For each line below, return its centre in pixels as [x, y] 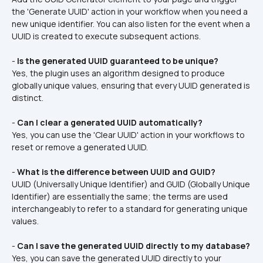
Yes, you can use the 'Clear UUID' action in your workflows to [128, 134]
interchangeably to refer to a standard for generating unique [130, 208]
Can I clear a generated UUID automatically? [110, 122]
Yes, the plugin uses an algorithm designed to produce [118, 73]
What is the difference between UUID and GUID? [116, 171]
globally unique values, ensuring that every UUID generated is [131, 85]
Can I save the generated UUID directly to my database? [134, 245]
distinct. [28, 97]
